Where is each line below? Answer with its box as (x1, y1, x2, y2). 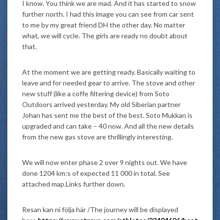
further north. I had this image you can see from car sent (22, 10, 194, 18)
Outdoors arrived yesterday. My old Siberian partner (22, 100, 181, 109)
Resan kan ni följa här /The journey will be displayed (22, 205, 178, 214)
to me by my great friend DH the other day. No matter (22, 21, 185, 29)
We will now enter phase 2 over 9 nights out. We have (22, 158, 187, 166)
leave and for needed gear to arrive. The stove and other (22, 79, 195, 87)
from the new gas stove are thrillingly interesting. (22, 133, 173, 141)
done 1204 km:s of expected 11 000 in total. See (22, 169, 170, 177)
